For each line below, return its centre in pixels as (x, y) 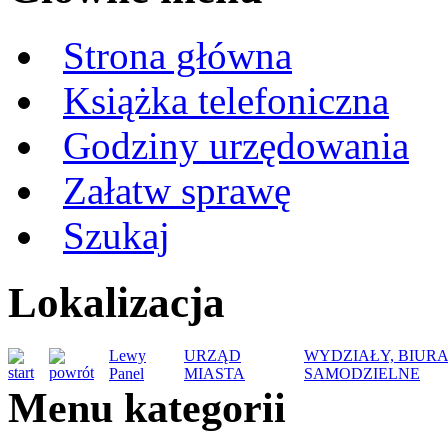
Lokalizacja (116, 303)
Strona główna (177, 56)
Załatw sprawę (177, 191)
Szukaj (116, 236)
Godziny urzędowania (236, 146)
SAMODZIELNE (362, 374)
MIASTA (214, 374)
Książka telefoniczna (226, 101)
